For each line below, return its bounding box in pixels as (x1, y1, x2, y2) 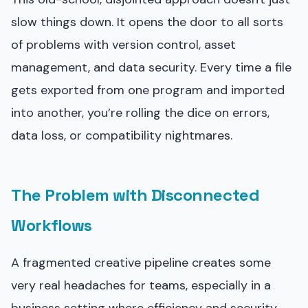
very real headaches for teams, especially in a (11, 276, 271, 294)
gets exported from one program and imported (11, 81, 285, 98)
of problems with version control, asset (11, 36, 236, 53)
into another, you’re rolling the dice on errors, (11, 104, 269, 121)
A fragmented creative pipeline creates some (11, 254, 271, 271)
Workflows (11, 214, 92, 236)
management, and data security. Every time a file (11, 58, 291, 76)
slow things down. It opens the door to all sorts (11, 13, 283, 30)
